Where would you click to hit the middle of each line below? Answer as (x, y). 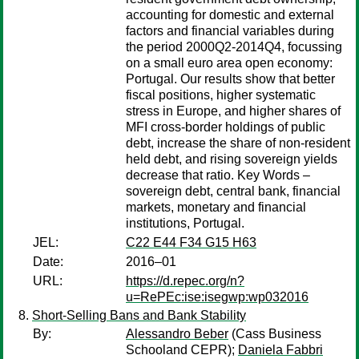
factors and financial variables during (230, 31)
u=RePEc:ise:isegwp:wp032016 (217, 297)
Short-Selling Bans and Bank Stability (139, 315)
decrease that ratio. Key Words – (218, 175)
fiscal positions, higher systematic (221, 95)
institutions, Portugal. (185, 223)
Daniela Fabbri (280, 350)
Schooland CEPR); (182, 350)
